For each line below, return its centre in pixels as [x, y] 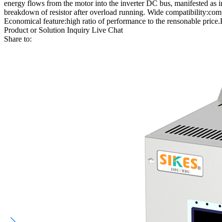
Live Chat [107, 30]
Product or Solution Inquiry [47, 30]
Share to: [18, 39]
